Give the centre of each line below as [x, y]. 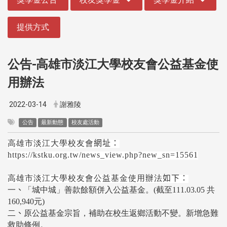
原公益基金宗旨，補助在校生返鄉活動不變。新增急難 [121, 213]
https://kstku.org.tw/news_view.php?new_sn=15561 [103, 155]
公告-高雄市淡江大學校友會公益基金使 [113, 64]
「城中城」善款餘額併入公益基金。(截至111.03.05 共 [119, 190]
